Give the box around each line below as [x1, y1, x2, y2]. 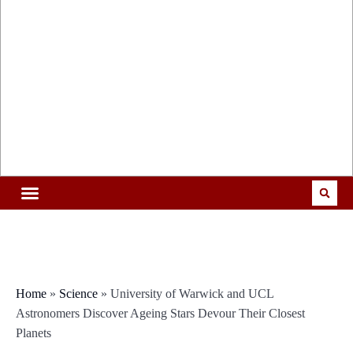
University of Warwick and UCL [110, 287, 273, 301]
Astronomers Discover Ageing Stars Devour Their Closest [16, 307, 305, 321]
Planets [16, 326, 51, 340]
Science [59, 287, 98, 301]
